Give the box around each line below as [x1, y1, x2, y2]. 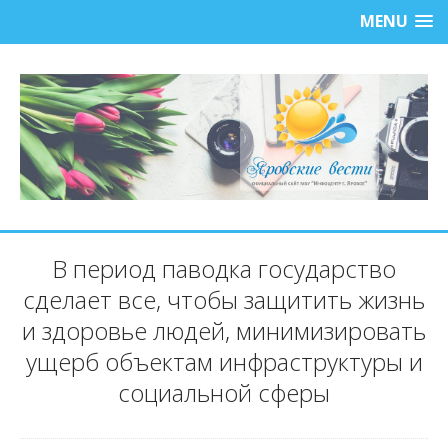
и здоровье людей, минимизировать [22, 314, 426, 348]
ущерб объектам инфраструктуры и [25, 345, 423, 379]
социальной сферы [118, 376, 330, 410]
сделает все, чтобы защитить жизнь [23, 283, 425, 317]
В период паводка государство [52, 252, 396, 286]
